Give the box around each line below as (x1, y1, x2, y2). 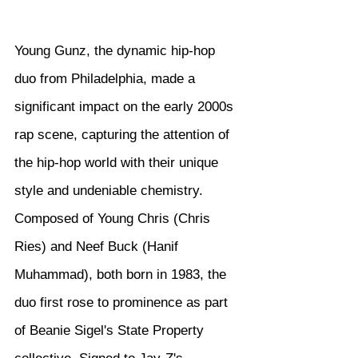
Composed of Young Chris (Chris (14, 211, 214, 226)
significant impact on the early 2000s (14, 99, 237, 114)
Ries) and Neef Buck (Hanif (14, 239, 182, 254)
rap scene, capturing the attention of (14, 127, 233, 142)
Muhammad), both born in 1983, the (14, 267, 230, 282)
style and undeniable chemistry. (14, 183, 207, 198)
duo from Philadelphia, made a (14, 71, 199, 86)
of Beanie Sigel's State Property (14, 323, 208, 338)
